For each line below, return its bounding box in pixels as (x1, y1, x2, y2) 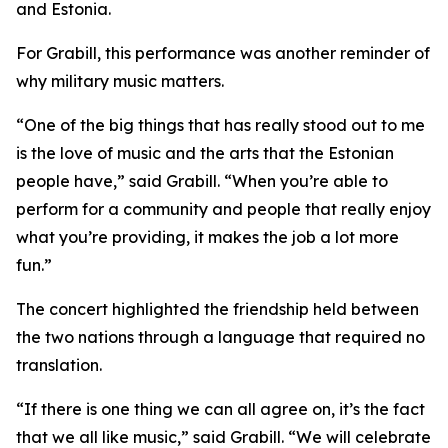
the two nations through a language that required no (16, 327, 425, 347)
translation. (16, 355, 102, 375)
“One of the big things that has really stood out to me (16, 115, 425, 135)
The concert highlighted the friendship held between (16, 299, 419, 319)
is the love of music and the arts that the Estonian (16, 143, 394, 163)
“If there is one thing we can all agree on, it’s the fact (16, 399, 425, 419)
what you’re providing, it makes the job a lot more (16, 227, 399, 247)
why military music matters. (16, 71, 224, 91)
